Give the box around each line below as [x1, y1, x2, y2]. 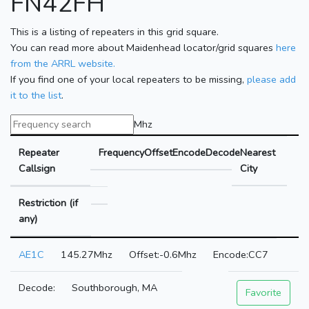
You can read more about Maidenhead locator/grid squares [10, 40, 276, 54]
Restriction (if [19, 195, 78, 210]
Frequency [99, 145, 144, 159]
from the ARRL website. [10, 56, 115, 70]
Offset [144, 145, 172, 159]
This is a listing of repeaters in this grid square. [10, 24, 219, 39]
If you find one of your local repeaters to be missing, [10, 72, 247, 86]
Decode [206, 145, 240, 159]
